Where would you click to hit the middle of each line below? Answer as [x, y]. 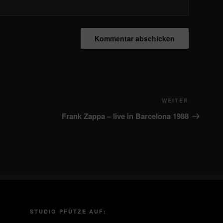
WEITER [175, 101]
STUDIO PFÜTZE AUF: [68, 212]
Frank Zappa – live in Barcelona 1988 [125, 116]
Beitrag [202, 114]
